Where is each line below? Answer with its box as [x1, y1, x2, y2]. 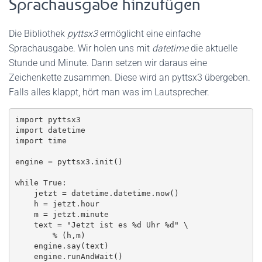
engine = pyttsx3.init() [15, 157, 123, 166]
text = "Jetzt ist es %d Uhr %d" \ [15, 220, 34, 229]
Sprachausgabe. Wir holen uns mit [9, 43, 152, 54]
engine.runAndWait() [15, 251, 34, 261]
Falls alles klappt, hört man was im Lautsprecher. [9, 87, 209, 98]
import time [15, 136, 67, 145]
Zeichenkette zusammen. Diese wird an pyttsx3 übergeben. [9, 72, 250, 84]
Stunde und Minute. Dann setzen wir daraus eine [9, 57, 207, 69]
